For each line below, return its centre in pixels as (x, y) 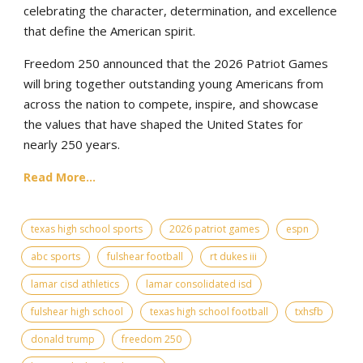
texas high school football (209, 311)
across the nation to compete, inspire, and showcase (171, 103)
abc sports (56, 256)
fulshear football (145, 256)
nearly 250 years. (72, 144)
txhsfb (309, 311)
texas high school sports (87, 228)
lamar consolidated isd (199, 284)
